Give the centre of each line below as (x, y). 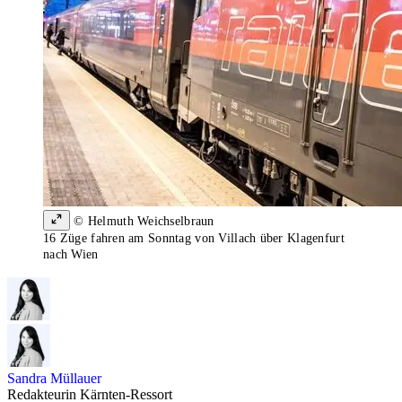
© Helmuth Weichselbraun (142, 222)
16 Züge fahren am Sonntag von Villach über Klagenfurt (194, 239)
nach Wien (71, 255)
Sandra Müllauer (54, 379)
